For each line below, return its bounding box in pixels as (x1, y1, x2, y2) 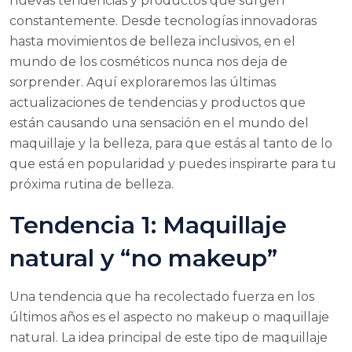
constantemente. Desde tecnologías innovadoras (9, 13, 317, 28)
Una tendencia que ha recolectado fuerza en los (9, 288, 314, 304)
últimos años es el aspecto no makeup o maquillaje (9, 309, 329, 324)
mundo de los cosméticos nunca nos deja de (9, 53, 288, 69)
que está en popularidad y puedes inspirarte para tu (9, 156, 336, 171)
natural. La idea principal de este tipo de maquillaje (9, 329, 328, 345)
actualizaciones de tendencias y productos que (9, 94, 306, 110)
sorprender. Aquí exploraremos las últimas (9, 74, 276, 90)
